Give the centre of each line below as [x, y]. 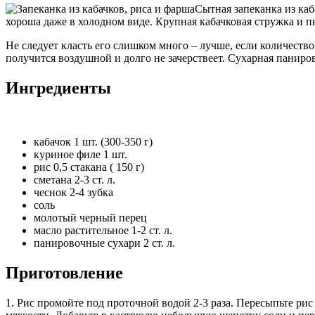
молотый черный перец [90, 217]
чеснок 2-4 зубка [73, 192]
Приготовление [64, 272]
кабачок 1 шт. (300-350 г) [93, 141]
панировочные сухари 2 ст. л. [104, 243]
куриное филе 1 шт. [81, 154]
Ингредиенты [58, 88]
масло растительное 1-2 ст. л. [103, 230]
